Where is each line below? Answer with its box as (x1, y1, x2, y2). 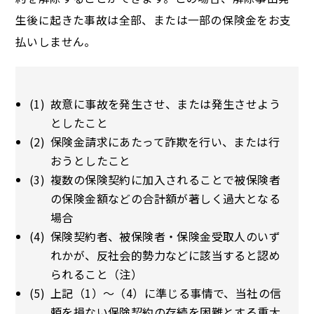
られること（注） (50, 266, 143, 282)
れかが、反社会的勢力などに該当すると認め (50, 247, 280, 264)
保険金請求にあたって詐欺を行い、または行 (50, 133, 280, 150)
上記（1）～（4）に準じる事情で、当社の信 (50, 285, 282, 301)
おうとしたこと (50, 152, 131, 169)
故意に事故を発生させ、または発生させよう (50, 95, 280, 112)
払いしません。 (15, 34, 96, 50)
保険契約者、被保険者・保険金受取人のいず (50, 228, 280, 245)
